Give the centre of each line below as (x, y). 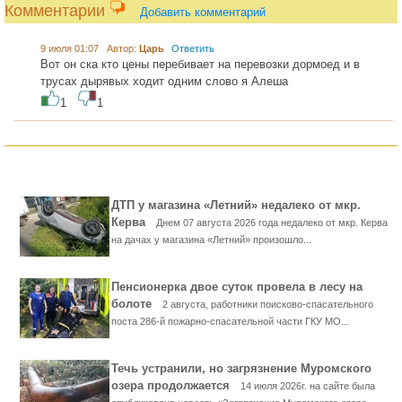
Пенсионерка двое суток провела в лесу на (237, 287)
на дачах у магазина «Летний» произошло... (211, 240)
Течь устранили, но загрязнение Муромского (241, 368)
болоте (137, 304)
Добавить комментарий (203, 12)
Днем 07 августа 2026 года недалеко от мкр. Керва (272, 223)
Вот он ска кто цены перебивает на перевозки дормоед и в (200, 64)
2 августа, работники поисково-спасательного (268, 304)
